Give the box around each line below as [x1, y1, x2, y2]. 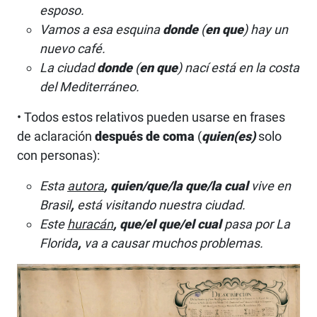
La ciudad [40, 60, 97, 76]
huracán [67, 217, 113, 232]
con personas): [17, 148, 100, 163]
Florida [40, 236, 78, 251]
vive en [248, 178, 291, 194]
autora [67, 178, 104, 194]
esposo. [40, 3, 87, 18]
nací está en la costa [185, 60, 299, 76]
